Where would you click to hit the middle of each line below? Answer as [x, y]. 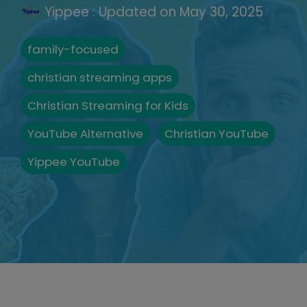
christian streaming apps [100, 78]
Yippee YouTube [74, 162]
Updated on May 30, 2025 [181, 12]
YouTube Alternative [85, 134]
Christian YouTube [217, 134]
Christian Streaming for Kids [108, 106]
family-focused [73, 50]
